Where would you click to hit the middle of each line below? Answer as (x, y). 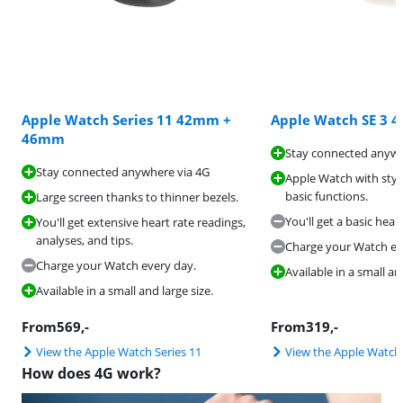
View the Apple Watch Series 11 (119, 352)
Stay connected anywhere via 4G (123, 172)
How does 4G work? (91, 373)
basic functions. (327, 196)
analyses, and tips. (85, 240)
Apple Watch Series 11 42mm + (126, 120)
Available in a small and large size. (125, 291)
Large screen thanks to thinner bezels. (137, 197)
